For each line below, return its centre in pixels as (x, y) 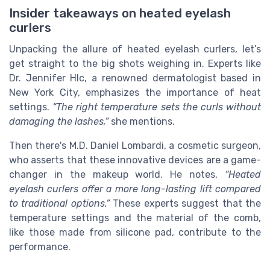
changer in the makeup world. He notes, (117, 174)
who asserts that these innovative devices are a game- (135, 160)
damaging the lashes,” (59, 121)
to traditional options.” (59, 203)
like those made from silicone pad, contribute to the (135, 232)
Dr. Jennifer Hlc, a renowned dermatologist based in (135, 78)
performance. (40, 246)
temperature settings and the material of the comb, (135, 218)
